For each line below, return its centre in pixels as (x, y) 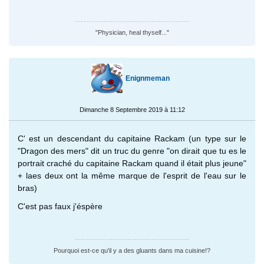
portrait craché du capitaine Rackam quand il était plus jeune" (132, 163)
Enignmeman (147, 78)
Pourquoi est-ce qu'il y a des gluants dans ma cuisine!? (132, 250)
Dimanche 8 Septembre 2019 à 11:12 (132, 109)
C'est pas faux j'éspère (60, 206)
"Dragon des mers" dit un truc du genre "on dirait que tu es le (132, 151)
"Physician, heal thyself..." (132, 32)
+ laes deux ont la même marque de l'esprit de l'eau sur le (132, 175)
